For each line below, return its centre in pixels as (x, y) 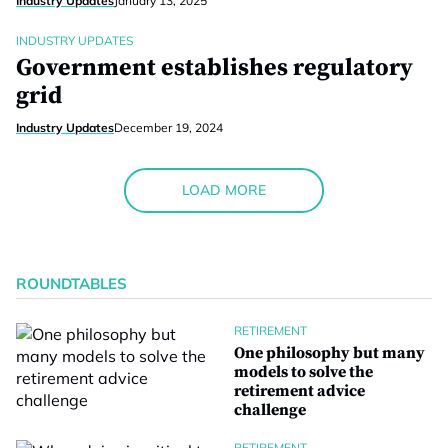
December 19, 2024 (168, 127)
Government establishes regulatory (214, 68)
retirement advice (299, 391)
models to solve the (303, 372)
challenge (270, 410)
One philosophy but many (329, 353)
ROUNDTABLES (71, 283)
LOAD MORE (224, 190)
